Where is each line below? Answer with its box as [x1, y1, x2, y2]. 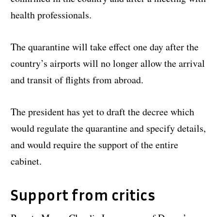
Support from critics [11, 186, 155, 204]
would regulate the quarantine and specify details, [11, 122, 206, 135]
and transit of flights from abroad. [11, 73, 144, 87]
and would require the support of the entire [11, 138, 179, 152]
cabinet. [11, 155, 42, 168]
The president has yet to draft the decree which [11, 105, 195, 119]
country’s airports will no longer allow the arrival [11, 57, 205, 70]
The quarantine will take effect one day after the [11, 40, 199, 54]
